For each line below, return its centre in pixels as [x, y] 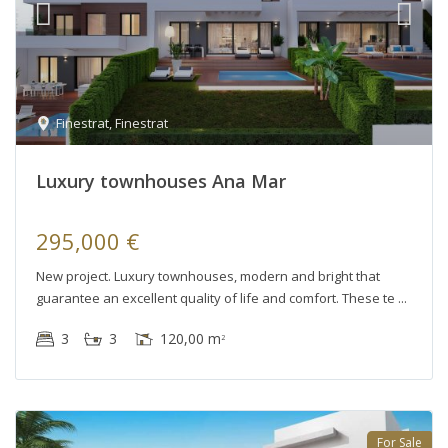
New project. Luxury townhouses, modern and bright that [208, 275]
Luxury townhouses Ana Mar [161, 180]
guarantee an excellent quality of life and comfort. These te [217, 297]
